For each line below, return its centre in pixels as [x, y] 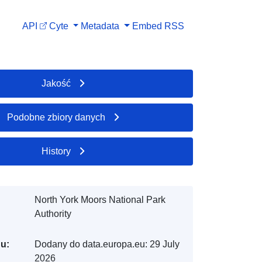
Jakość [56, 83]
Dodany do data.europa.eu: [91, 244]
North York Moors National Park [100, 199]
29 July [164, 244]
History [56, 151]
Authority [53, 213]
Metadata [100, 26]
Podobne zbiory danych [56, 117]
